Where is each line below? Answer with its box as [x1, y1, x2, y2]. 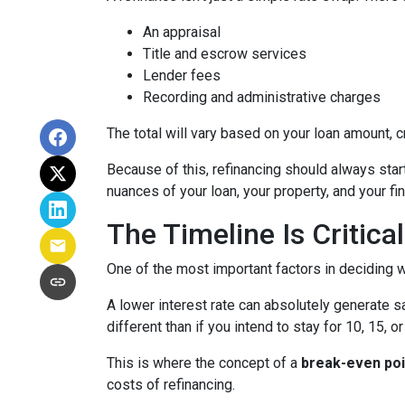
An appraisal [143, 24, 221, 42]
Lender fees [143, 67, 221, 85]
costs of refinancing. [107, 376, 235, 394]
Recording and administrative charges [143, 89, 381, 107]
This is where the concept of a [107, 354, 301, 372]
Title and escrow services [143, 45, 306, 63]
